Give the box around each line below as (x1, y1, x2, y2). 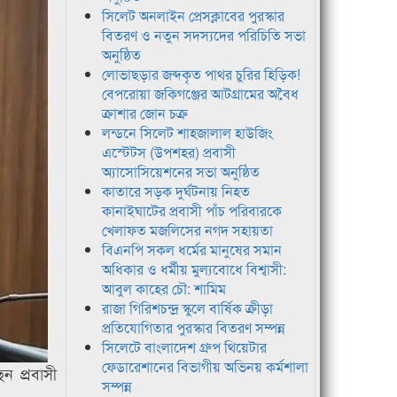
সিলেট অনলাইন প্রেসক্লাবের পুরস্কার (101, 5, 284, 27)
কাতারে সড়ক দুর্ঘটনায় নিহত (101, 181, 250, 202)
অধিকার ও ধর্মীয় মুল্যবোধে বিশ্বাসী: (101, 259, 286, 280)
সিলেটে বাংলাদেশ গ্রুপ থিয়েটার (101, 337, 267, 358)
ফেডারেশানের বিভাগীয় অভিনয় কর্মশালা (101, 356, 308, 378)
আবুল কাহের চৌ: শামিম (101, 278, 226, 300)
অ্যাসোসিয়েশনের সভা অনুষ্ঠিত (101, 161, 260, 183)
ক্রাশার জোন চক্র (101, 103, 188, 124)
